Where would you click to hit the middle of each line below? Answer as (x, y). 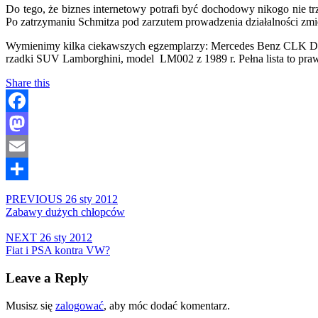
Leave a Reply (47, 278)
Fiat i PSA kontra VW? (58, 251)
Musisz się (31, 305)
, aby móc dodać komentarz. (167, 305)
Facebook (28, 124)
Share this (28, 83)
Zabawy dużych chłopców (65, 212)
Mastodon (28, 146)
